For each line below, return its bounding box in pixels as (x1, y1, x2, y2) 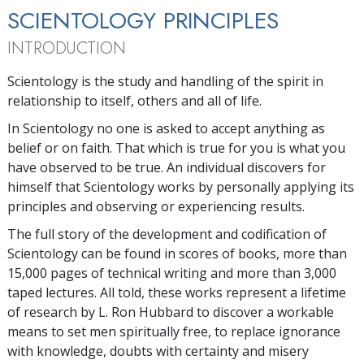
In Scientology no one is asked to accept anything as (7, 119, 325, 138)
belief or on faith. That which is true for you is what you (7, 139, 345, 158)
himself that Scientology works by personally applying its (7, 178, 354, 197)
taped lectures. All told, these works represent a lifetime (7, 284, 346, 302)
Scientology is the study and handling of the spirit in (7, 72, 323, 91)
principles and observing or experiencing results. (7, 197, 305, 216)
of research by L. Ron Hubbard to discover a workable (7, 303, 334, 322)
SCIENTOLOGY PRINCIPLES (7, 4, 279, 38)
